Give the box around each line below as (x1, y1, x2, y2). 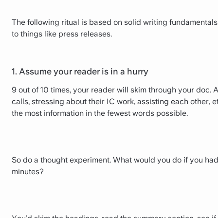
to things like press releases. (12, 29, 112, 38)
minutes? (12, 167, 44, 177)
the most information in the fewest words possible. (12, 109, 188, 118)
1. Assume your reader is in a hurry (12, 66, 148, 76)
